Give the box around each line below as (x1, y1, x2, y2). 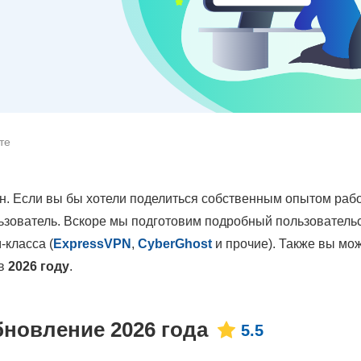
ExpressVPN (53, 237, 131, 251)
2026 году (8, 259, 69, 273)
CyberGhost (138, 237, 212, 251)
